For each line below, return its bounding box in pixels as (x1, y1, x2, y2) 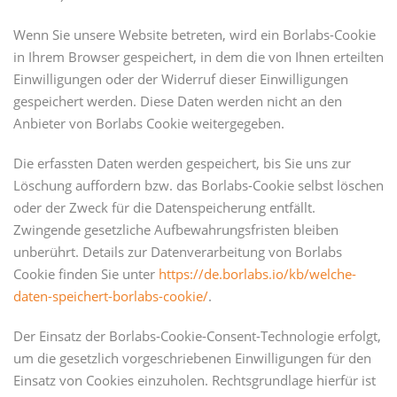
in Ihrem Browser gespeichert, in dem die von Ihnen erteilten (13, 48, 384, 66)
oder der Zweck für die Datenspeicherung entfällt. (13, 198, 315, 217)
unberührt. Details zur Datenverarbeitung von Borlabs (13, 243, 342, 261)
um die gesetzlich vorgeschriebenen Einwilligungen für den (13, 349, 371, 368)
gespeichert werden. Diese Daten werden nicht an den (13, 92, 342, 111)
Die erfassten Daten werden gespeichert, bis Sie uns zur (13, 154, 351, 173)
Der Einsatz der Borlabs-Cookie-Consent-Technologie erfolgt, (13, 327, 381, 346)
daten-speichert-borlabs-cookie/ (13, 287, 208, 306)
